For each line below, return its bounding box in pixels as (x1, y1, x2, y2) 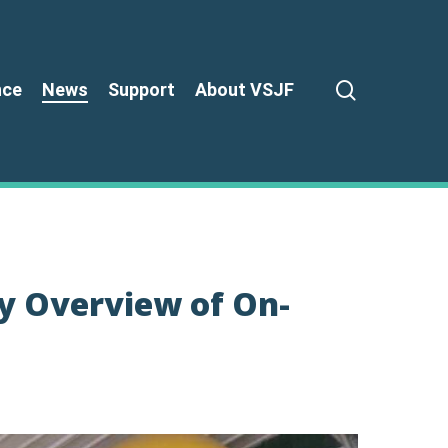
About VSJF (195, 79, 294, 100)
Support (108, 79, 175, 100)
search (355, 76, 418, 101)
